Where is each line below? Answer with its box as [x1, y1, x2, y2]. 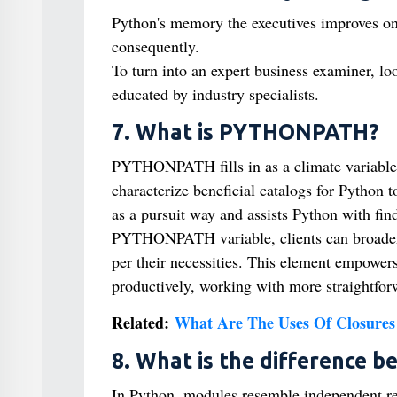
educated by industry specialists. [111, 83, 319, 105]
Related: [111, 311, 175, 334]
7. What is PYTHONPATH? [111, 120, 379, 144]
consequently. [111, 35, 199, 57]
